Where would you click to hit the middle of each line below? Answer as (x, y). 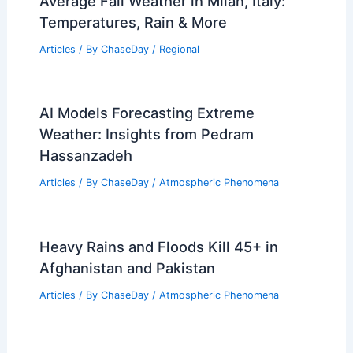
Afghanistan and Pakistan (127, 268)
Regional (179, 49)
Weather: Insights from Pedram (146, 134)
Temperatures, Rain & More (133, 22)
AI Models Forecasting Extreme (147, 113)
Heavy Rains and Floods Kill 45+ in (158, 247)
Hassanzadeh (85, 156)
